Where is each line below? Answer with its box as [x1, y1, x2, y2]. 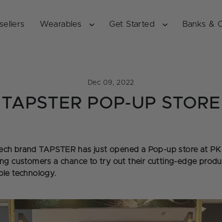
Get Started [109, 20, 158, 29]
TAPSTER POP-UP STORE [1, 95, 221, 112]
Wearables [39, 20, 84, 29]
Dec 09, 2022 [88, 79, 134, 87]
